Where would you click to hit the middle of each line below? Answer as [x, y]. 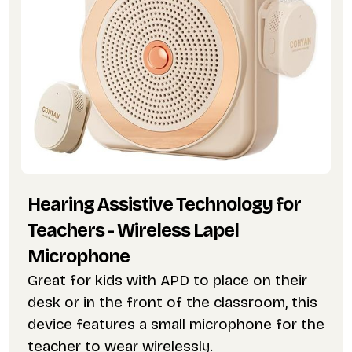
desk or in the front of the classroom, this [172, 302]
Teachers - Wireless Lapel [133, 231]
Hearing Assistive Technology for [164, 205]
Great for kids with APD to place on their [167, 280]
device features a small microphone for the [176, 324]
